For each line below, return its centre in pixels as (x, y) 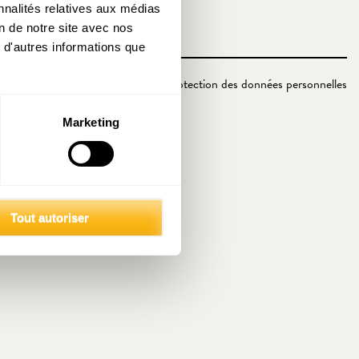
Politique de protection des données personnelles (226, 84)
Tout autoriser (50, 217)
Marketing (91, 122)
